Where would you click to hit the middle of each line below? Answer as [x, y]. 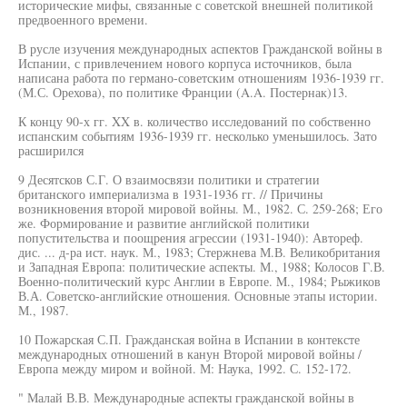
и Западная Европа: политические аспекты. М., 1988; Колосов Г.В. [202, 267]
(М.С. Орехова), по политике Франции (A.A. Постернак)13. [183, 92]
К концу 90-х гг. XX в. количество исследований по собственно [194, 121]
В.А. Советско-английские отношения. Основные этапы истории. [198, 296]
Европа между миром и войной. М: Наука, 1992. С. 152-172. [185, 368]
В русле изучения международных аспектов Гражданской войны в [200, 49]
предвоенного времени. [83, 20]
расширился [51, 150]
